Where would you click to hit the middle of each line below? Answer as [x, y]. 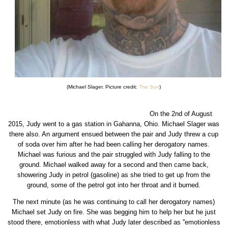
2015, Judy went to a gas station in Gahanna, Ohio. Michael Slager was [114, 124]
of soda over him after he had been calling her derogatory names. [114, 144]
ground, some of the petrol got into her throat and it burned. [114, 185]
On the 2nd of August [114, 113]
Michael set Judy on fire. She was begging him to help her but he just [114, 212]
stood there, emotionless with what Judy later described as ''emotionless [114, 222]
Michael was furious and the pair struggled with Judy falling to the [114, 154]
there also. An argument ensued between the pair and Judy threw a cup [114, 134]
